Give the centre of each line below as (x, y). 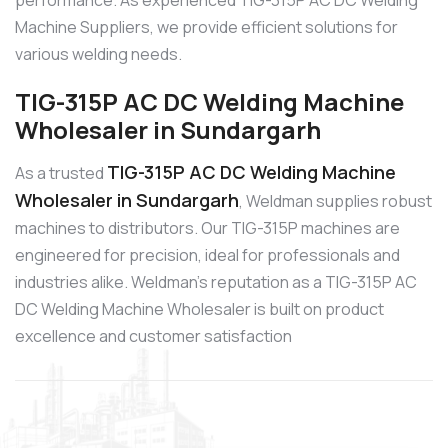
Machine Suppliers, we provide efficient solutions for (206, 27)
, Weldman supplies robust (335, 200)
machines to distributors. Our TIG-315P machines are (207, 227)
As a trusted (61, 172)
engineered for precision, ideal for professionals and (207, 254)
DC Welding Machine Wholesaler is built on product (199, 308)
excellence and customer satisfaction (153, 335)
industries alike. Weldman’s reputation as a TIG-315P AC (216, 281)
